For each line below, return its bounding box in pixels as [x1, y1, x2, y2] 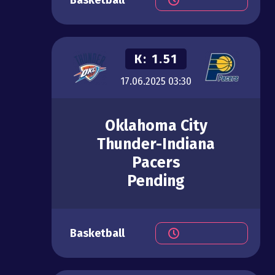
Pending [127, 172, 185, 191]
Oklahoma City [104, 117, 207, 136]
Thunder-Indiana [97, 135, 215, 154]
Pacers [131, 153, 180, 172]
